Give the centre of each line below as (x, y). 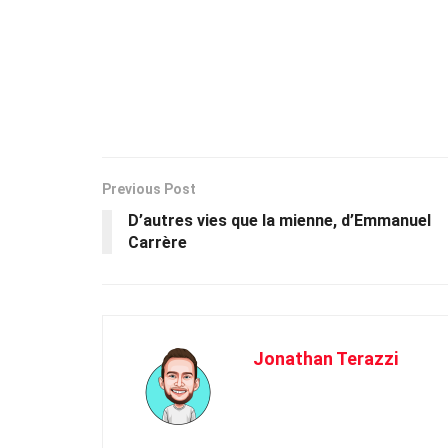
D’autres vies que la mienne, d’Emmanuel (279, 220)
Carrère (157, 242)
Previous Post (149, 188)
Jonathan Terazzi (325, 358)
